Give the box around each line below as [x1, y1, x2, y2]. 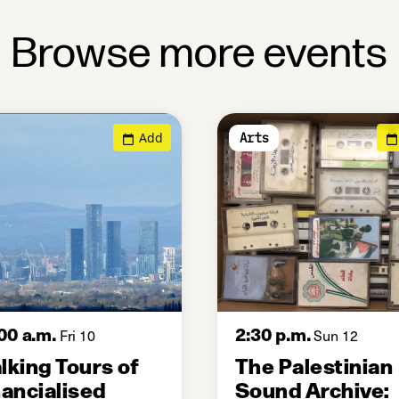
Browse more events [12, 28, 387, 79]
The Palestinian [235, 349, 394, 379]
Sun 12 [310, 323, 358, 346]
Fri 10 [55, 323, 95, 346]
